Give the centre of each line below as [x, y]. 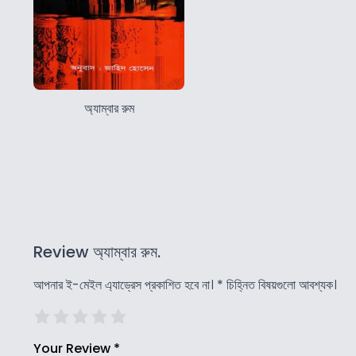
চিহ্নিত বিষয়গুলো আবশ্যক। [280, 285]
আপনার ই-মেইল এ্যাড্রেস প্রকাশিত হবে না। [124, 285]
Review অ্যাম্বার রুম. [97, 252]
